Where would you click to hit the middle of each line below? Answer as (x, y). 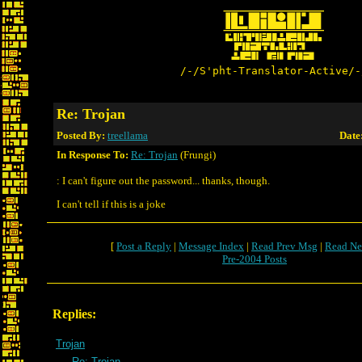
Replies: (74, 314)
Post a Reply (144, 246)
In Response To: (93, 155)
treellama (128, 135)
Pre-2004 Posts (255, 259)
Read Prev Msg (284, 246)
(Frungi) (197, 155)
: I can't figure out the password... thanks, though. (163, 181)
